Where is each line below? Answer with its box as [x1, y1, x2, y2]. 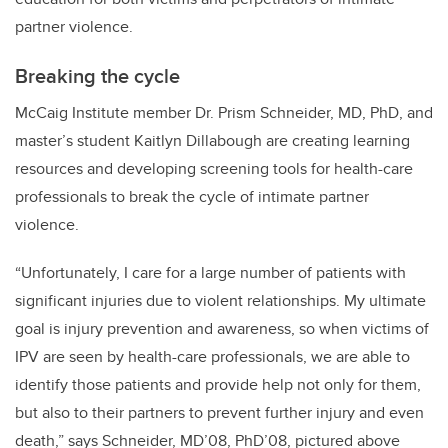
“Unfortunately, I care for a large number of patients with [15, 261, 406, 285]
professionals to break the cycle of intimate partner [15, 185, 369, 209]
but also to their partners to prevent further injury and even [15, 401, 424, 425]
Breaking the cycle [15, 61, 180, 91]
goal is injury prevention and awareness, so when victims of [15, 317, 429, 341]
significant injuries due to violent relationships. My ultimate [15, 289, 426, 313]
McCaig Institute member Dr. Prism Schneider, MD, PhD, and [15, 101, 433, 125]
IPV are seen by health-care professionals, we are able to [15, 345, 410, 369]
